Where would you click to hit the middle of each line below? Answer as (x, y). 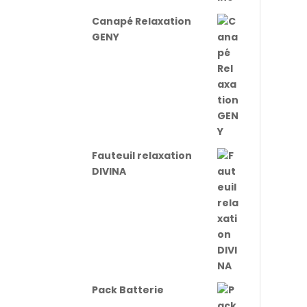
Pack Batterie (128, 290)
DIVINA (109, 171)
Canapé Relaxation (142, 21)
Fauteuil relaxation (142, 156)
